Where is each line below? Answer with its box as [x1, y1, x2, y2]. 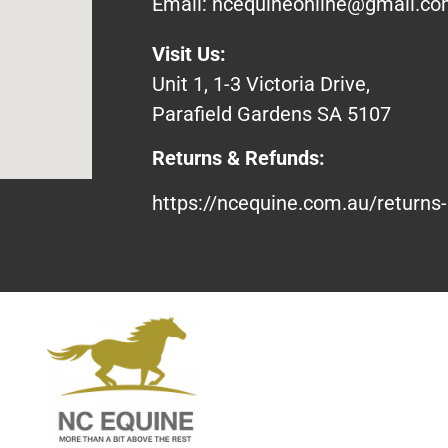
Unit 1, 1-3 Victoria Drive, [152, 71, 370, 96]
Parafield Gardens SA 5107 [152, 101, 391, 126]
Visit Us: [152, 41, 226, 66]
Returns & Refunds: [152, 146, 325, 171]
